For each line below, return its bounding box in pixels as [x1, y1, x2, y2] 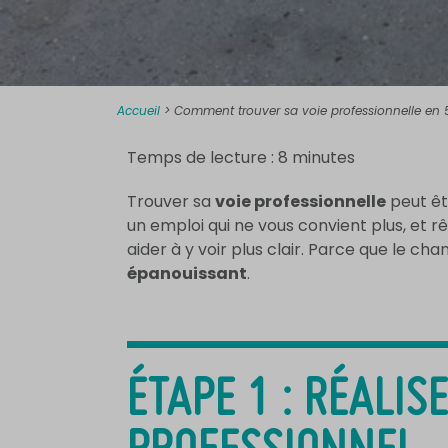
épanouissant [127, 262, 247, 285]
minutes [292, 146, 355, 169]
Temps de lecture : [127, 146, 278, 169]
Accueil [117, 102, 160, 119]
